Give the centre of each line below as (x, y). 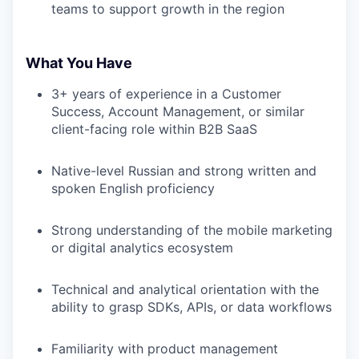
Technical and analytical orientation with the (185, 289)
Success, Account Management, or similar (178, 111)
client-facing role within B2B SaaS (154, 129)
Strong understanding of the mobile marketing (192, 230)
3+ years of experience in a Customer (166, 93)
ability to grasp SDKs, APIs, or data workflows (192, 307)
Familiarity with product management (165, 348)
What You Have (79, 63)
